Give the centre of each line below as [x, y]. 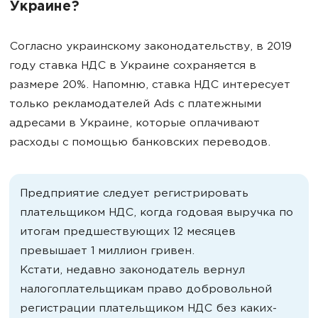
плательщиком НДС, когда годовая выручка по [157, 213]
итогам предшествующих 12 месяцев [128, 232]
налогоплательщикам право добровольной [146, 290]
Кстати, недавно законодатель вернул [132, 270]
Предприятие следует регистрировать [134, 194]
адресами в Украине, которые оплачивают [135, 124]
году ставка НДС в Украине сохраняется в [133, 66]
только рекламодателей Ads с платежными [135, 104]
